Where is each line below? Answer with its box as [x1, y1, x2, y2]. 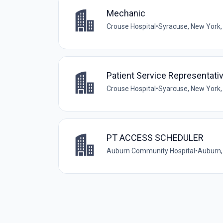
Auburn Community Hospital [107, 146, 195, 155]
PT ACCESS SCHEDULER [107, 132, 204, 143]
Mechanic [107, 7, 145, 18]
